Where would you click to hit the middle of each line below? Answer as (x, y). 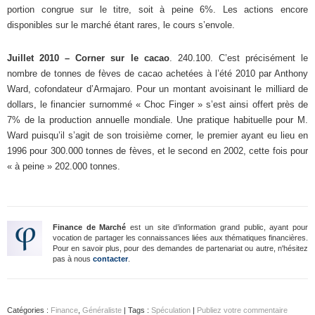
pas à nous (73, 258)
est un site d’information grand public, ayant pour (217, 227)
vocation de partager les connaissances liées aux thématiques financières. (180, 237)
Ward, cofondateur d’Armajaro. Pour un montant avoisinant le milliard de (157, 89)
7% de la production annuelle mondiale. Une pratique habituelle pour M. (157, 120)
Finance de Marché (90, 227)
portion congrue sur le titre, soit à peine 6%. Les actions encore (157, 9)
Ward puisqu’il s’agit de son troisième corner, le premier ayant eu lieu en (157, 135)
